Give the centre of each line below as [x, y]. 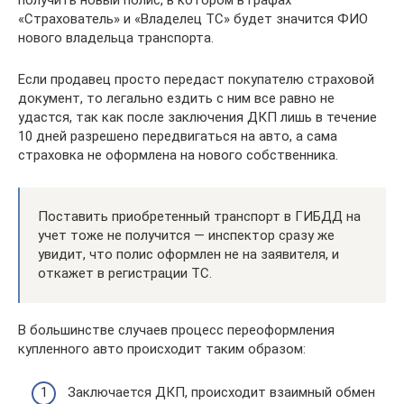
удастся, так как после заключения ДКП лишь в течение [197, 117]
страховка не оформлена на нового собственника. [178, 155]
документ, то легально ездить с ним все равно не [176, 98]
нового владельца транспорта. [116, 37]
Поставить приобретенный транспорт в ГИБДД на [199, 216]
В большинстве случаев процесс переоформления [176, 330]
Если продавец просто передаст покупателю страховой [196, 79]
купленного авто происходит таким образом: [162, 349]
